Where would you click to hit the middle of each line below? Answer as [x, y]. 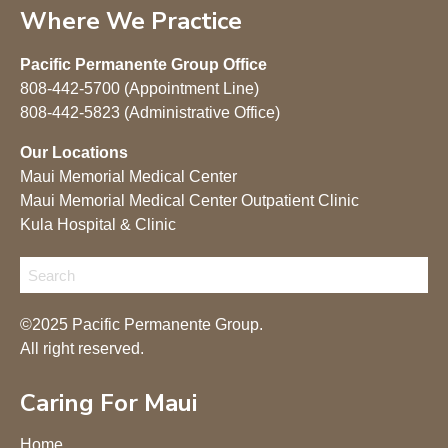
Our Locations [74, 152]
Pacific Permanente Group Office [143, 64]
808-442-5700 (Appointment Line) [141, 88]
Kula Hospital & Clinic [98, 224]
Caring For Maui [108, 403]
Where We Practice [131, 21]
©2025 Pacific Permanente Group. [141, 324]
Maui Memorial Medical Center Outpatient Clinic [189, 200]
